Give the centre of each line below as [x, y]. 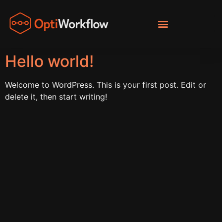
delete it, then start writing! [56, 96]
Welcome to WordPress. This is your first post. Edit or [106, 84]
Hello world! [49, 61]
